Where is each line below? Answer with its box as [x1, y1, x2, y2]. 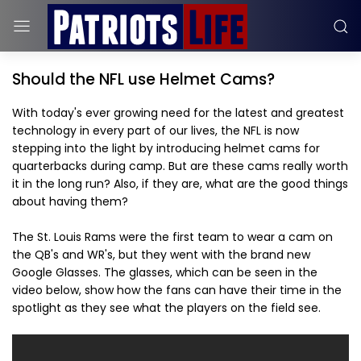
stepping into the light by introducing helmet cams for [12, 140, 320, 156]
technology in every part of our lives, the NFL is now [12, 122, 299, 139]
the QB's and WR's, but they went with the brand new [12, 247, 310, 263]
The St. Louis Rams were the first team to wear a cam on [12, 229, 333, 245]
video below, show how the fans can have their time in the [12, 282, 342, 298]
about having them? [12, 193, 128, 210]
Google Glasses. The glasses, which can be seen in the [12, 264, 317, 280]
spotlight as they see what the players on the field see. [12, 300, 321, 316]
